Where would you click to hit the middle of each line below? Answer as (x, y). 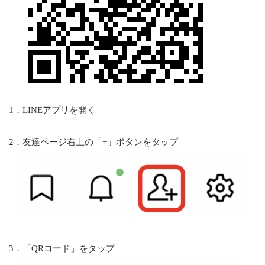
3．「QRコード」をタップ (62, 249)
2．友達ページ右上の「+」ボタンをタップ (93, 142)
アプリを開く (69, 110)
